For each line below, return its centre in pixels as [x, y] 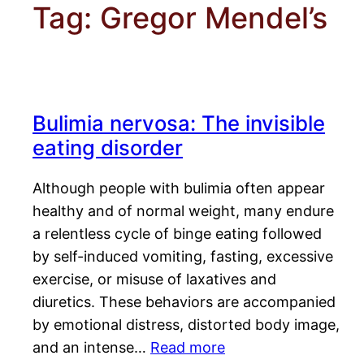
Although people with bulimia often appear [179, 188]
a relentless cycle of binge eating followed [177, 234]
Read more [188, 348]
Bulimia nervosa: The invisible [179, 123]
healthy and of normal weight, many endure [183, 211]
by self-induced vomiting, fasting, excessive [183, 257]
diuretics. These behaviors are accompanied [184, 302]
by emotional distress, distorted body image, [186, 325]
